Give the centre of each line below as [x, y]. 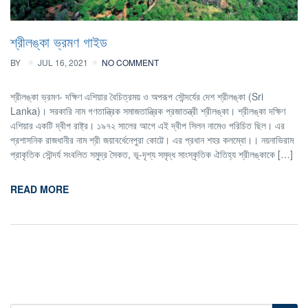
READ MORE [40, 189]
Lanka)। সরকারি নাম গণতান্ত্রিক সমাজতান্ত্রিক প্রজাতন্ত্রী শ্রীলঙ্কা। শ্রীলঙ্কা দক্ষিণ [148, 111]
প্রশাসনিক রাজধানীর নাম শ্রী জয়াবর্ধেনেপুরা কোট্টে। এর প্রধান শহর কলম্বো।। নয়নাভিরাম [152, 140]
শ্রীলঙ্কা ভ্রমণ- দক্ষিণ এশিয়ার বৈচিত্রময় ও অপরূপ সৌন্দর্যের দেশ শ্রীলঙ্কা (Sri [137, 97]
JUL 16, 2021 [63, 63]
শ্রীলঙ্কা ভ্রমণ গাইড [59, 42]
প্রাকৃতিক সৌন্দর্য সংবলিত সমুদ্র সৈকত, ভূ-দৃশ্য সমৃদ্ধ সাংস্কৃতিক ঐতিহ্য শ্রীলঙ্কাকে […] [152, 154]
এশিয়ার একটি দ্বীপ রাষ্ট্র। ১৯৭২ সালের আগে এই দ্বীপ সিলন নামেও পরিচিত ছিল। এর [147, 125]
